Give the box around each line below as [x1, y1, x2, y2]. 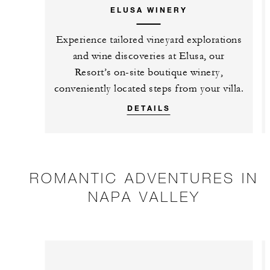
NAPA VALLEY [87, 187, 201, 205]
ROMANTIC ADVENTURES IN [30, 168, 259, 186]
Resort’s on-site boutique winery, [74, 66, 224, 78]
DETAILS [127, 102, 171, 113]
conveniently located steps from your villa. [54, 82, 244, 95]
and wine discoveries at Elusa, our [72, 49, 225, 62]
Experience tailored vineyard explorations [55, 33, 242, 46]
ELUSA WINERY [110, 4, 187, 14]
